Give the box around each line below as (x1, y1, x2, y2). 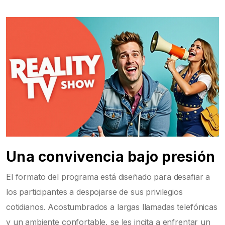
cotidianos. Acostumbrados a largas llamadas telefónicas (6, 202, 217, 212)
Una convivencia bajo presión (6, 148, 215, 166)
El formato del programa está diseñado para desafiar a (6, 172, 210, 182)
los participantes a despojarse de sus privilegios (6, 187, 183, 197)
